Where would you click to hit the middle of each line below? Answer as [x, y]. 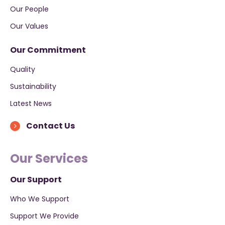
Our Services [49, 158]
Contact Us [50, 126]
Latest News [31, 103]
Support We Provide [44, 216]
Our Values [29, 26]
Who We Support [40, 199]
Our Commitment [48, 50]
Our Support [36, 179]
